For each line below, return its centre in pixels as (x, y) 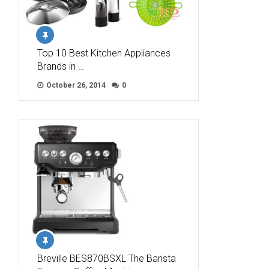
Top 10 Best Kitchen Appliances (104, 53)
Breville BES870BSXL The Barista (107, 258)
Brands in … (61, 67)
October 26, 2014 (75, 86)
